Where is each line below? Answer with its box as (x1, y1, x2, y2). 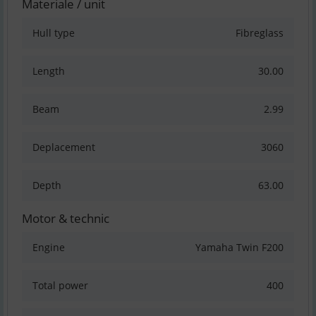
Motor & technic (22, 210, 109, 227)
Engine (32, 241, 65, 255)
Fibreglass (236, 26, 284, 40)
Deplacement (32, 140, 95, 154)
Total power (32, 279, 88, 293)
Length (32, 64, 65, 78)
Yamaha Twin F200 (195, 241, 284, 255)
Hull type (32, 26, 75, 40)
